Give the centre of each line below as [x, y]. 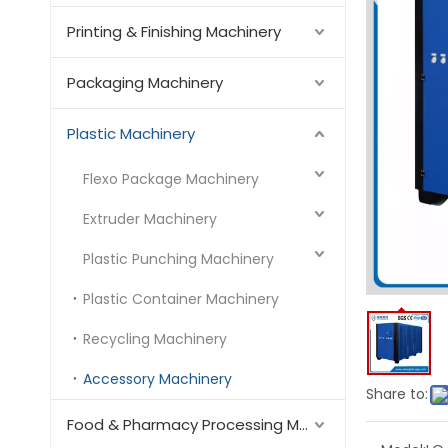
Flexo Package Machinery [171, 179]
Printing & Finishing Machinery [174, 31]
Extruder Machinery [150, 219]
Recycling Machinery [155, 339]
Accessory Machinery [157, 379]
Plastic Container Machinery [181, 299]
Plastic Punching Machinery [178, 259]
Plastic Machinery [131, 133]
